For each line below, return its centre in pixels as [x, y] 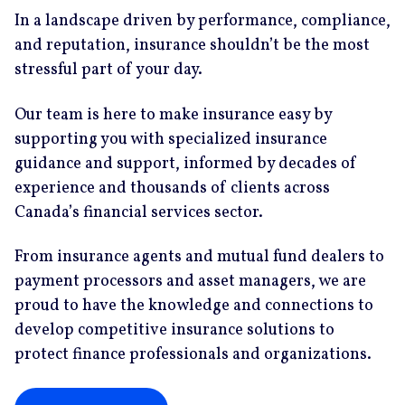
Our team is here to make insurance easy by [173, 115]
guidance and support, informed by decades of [186, 164]
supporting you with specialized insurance [171, 139]
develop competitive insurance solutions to [174, 330]
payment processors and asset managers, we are [190, 282]
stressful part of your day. [108, 70]
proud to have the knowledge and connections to [194, 306]
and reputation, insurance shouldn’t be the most [192, 46]
